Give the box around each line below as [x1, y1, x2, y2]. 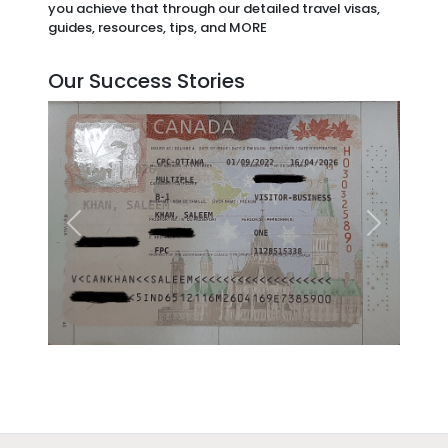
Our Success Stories [48, 67, 245, 95]
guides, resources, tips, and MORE [48, 18, 267, 37]
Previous [72, 223, 139, 246]
